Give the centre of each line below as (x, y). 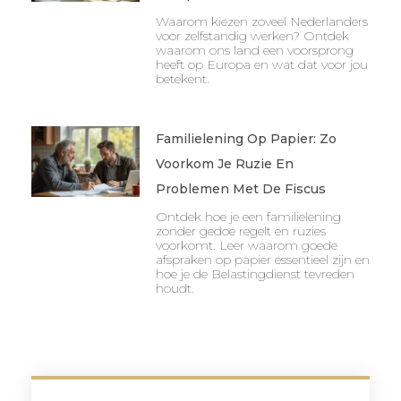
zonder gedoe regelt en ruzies (240, 230)
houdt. (175, 288)
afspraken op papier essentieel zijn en (262, 259)
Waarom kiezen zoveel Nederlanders (261, 21)
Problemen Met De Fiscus (240, 188)
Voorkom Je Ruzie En (224, 163)
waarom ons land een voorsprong (254, 50)
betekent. (182, 78)
